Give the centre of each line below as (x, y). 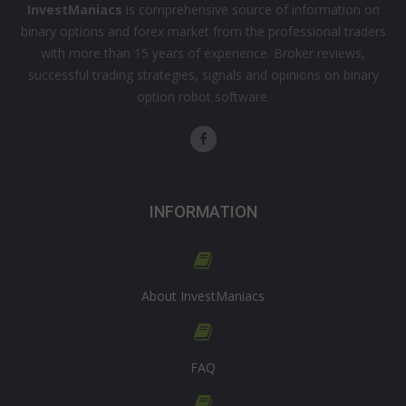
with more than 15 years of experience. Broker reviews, (203, 53)
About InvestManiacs (203, 296)
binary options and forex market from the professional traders (203, 31)
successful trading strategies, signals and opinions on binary (203, 75)
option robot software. (203, 97)
